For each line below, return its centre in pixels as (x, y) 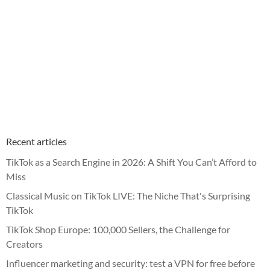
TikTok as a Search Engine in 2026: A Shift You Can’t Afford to (131, 162)
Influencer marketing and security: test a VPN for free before (130, 263)
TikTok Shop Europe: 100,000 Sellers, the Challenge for (118, 229)
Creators (24, 243)
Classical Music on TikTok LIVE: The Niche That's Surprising (128, 195)
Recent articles (36, 141)
